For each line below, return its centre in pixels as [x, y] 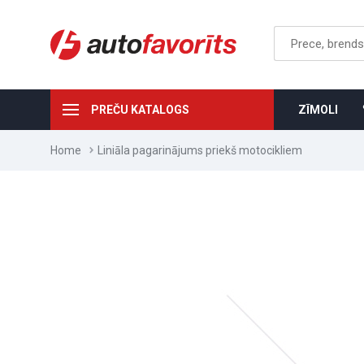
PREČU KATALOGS [140, 110]
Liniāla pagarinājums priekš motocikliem [200, 150]
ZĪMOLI [318, 110]
